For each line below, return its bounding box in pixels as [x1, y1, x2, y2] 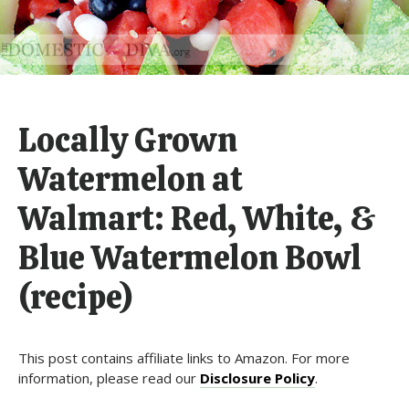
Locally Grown [18, 118, 237, 162]
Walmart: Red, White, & [18, 196, 376, 240]
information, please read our [18, 368, 200, 387]
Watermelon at [18, 157, 243, 201]
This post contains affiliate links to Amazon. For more [18, 348, 350, 367]
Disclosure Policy [200, 368, 315, 387]
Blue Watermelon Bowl [18, 236, 362, 279]
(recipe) [18, 275, 133, 319]
